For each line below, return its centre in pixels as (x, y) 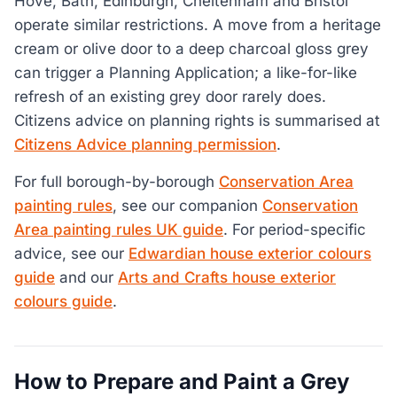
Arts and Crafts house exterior (227, 277)
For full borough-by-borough (117, 181)
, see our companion (187, 205)
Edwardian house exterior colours (250, 253)
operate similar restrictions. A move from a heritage (198, 25)
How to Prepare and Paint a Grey (182, 381)
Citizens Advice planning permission (145, 145)
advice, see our (71, 253)
